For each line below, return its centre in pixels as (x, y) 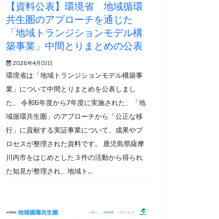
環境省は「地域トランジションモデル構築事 (74, 75)
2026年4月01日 (33, 63)
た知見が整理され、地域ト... (49, 171)
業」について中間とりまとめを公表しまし (71, 89)
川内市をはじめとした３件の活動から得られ (74, 157)
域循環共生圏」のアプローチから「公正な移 (74, 116)
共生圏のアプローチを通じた (69, 19)
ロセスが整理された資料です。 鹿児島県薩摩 (75, 143)
